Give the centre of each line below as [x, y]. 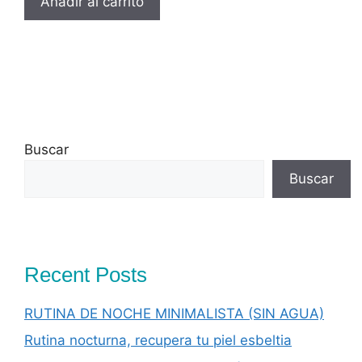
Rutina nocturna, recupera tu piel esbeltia [158, 341]
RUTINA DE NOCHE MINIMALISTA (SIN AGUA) [174, 313]
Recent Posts [86, 274]
